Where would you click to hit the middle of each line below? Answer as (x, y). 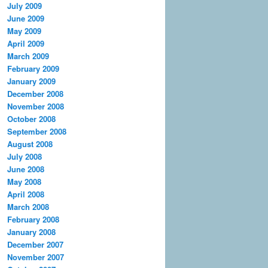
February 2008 (33, 219)
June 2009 (26, 18)
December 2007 (35, 244)
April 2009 (26, 43)
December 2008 (35, 93)
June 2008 (26, 169)
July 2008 (25, 156)
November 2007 (36, 257)
